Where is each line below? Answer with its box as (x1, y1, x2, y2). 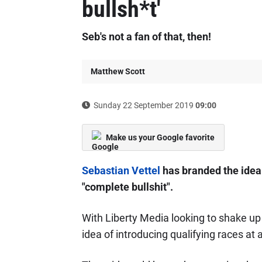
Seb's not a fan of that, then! (81, 30, 211, 43)
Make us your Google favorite (105, 133, 215, 142)
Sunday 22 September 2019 (91, 101, 195, 110)
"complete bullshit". (81, 181, 173, 193)
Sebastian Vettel (81, 164, 160, 177)
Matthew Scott (90, 67, 145, 76)
